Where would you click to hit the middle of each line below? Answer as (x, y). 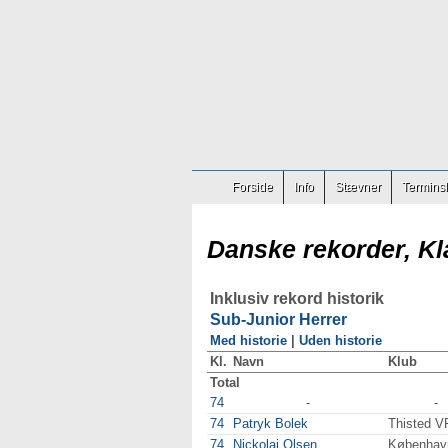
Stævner (358, 187)
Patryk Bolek (270, 423)
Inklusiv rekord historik (297, 298)
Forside (252, 187)
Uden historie (340, 340)
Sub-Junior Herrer (278, 319)
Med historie (248, 340)
